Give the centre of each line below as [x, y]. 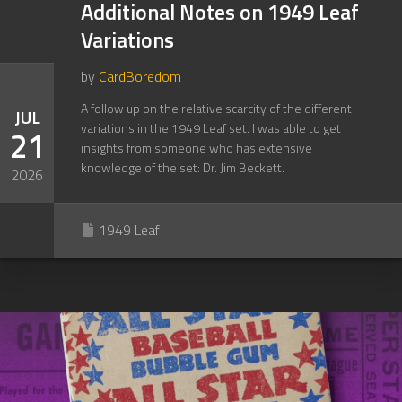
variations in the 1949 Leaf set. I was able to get [211, 128]
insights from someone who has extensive [197, 148]
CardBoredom [140, 76]
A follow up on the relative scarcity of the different [216, 108]
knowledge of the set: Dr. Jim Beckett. [183, 167]
